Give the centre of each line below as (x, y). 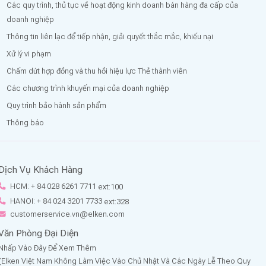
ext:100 (110, 186)
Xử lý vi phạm (28, 54)
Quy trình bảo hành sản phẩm (56, 105)
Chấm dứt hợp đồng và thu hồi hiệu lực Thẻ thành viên (96, 71)
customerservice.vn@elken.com (67, 214)
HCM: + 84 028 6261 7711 (53, 186)
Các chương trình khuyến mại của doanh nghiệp (88, 88)
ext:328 (116, 201)
